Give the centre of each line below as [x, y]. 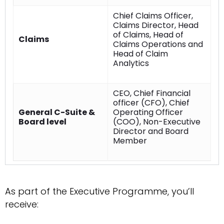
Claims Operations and [158, 44]
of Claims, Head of [148, 35]
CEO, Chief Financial [152, 93]
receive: [22, 204]
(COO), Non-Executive [157, 122]
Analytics [131, 63]
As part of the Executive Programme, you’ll [99, 191]
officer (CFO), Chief [151, 103]
